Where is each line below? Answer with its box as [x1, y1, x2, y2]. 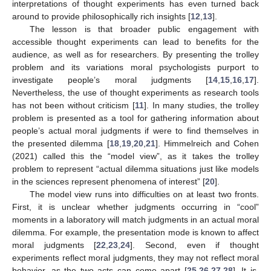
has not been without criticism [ [12, 100, 135, 110]
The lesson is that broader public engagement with [29, 24, 259, 34]
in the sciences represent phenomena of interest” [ [12, 176, 205, 186]
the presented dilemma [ [12, 138, 109, 148]
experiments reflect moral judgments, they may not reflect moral [12, 252, 259, 263]
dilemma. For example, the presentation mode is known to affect [12, 227, 259, 237]
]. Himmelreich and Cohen [155, 138, 259, 148]
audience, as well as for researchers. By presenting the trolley [12, 49, 259, 59]
